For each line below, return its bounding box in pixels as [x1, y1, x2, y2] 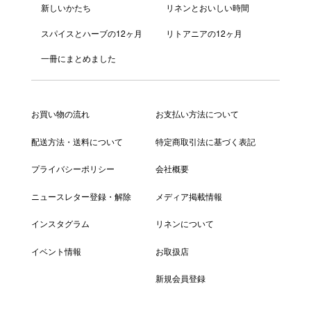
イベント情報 [31, 244, 81, 257]
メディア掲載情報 [155, 190, 222, 202]
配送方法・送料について [31, 135, 123, 147]
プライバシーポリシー [31, 162, 115, 175]
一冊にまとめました [41, 52, 117, 65]
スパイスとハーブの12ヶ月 [41, 26, 143, 39]
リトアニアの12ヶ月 [165, 26, 242, 39]
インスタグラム [31, 217, 90, 230]
